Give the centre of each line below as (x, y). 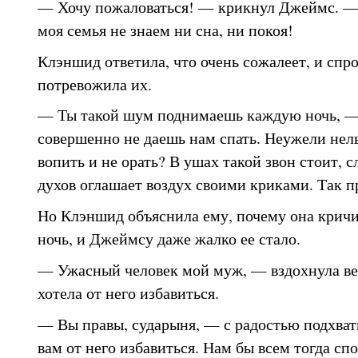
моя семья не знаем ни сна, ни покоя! (165, 29)
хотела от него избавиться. (128, 292)
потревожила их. (94, 84)
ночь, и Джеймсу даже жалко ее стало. (169, 238)
